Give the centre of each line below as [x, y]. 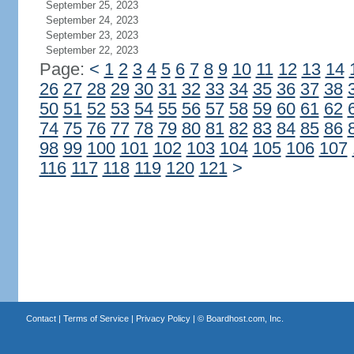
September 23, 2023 [92, 35]
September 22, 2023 [92, 50]
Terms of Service [96, 318]
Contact [41, 318]
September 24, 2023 [92, 20]
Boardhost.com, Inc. [245, 318]
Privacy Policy [163, 318]
